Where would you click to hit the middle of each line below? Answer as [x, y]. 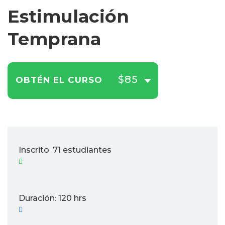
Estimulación [68, 16]
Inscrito [34, 150]
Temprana [54, 39]
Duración [37, 198]
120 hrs [72, 198]
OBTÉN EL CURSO [59, 80]
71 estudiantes [82, 150]
